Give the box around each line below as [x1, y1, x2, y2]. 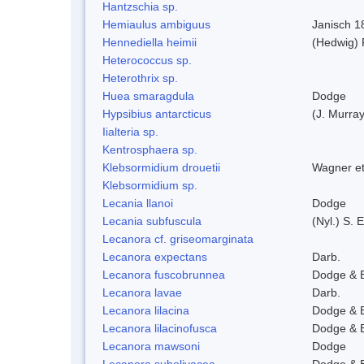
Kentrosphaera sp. [102, 142, 197, 156]
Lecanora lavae [102, 285, 182, 299]
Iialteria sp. [102, 124, 158, 138]
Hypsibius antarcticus [102, 106, 211, 120]
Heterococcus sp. [102, 53, 192, 67]
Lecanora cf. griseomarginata [102, 232, 253, 245]
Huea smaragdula [102, 89, 194, 102]
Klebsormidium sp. [102, 178, 197, 192]
